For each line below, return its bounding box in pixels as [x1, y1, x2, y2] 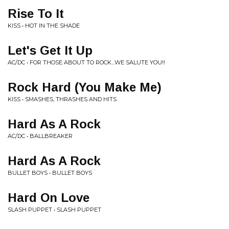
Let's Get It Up [8, 43, 93, 57]
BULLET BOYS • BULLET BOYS [8, 169, 92, 176]
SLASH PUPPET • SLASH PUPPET [8, 206, 101, 213]
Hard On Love [8, 191, 89, 204]
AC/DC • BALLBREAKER [8, 132, 73, 140]
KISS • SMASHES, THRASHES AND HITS [8, 96, 117, 103]
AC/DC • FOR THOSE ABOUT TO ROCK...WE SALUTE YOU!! [8, 59, 165, 66]
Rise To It [8, 7, 64, 20]
